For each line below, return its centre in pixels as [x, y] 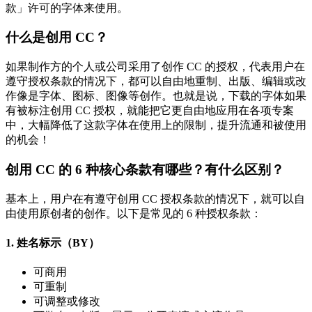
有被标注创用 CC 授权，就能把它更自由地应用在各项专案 [150, 111]
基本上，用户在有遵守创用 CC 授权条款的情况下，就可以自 [155, 198]
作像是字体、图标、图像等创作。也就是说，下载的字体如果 [156, 96]
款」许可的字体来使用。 [67, 8]
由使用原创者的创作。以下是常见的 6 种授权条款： [134, 213]
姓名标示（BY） [58, 242]
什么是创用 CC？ [57, 38]
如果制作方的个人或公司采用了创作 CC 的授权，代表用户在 [155, 67]
